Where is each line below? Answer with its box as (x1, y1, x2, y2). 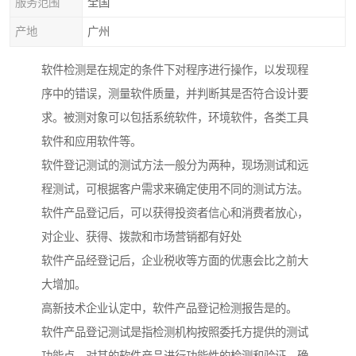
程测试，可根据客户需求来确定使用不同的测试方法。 (41, 183, 308, 196)
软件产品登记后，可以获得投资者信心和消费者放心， (41, 207, 308, 220)
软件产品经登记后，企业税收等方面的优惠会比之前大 (41, 254, 308, 268)
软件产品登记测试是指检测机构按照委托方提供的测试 (41, 326, 308, 339)
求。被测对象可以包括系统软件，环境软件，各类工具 (41, 111, 308, 125)
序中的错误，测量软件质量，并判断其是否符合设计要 (41, 87, 308, 101)
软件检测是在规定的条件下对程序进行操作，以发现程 (41, 64, 308, 77)
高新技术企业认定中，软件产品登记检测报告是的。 (41, 302, 297, 315)
